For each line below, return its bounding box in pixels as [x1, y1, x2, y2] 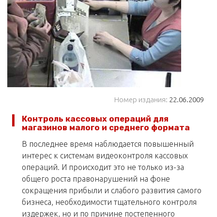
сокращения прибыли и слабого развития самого [22, 186, 201, 195]
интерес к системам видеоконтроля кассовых [22, 151, 188, 160]
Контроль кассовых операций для [22, 114, 169, 124]
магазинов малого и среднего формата [22, 123, 190, 132]
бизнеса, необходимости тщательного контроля [22, 198, 197, 207]
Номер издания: [114, 95, 168, 104]
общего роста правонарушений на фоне [22, 174, 170, 184]
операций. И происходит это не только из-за [22, 163, 184, 172]
